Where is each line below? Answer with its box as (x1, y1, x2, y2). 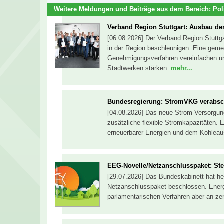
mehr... (171, 64, 192, 72)
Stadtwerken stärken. (107, 64, 171, 72)
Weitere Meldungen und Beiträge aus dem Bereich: (54, 5, 213, 13)
